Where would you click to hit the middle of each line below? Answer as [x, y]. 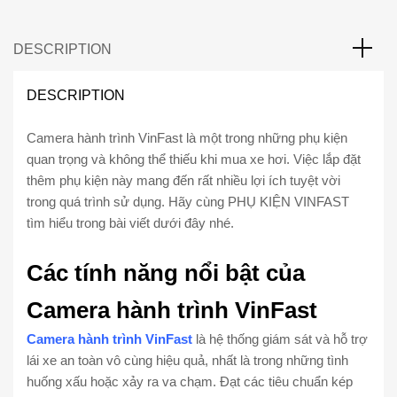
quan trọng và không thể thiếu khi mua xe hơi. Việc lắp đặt [194, 160]
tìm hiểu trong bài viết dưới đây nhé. [130, 223]
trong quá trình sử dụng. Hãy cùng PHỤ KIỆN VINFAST [188, 202]
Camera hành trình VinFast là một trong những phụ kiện [187, 138]
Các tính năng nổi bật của [166, 272]
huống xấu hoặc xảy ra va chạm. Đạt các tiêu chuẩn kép [190, 381]
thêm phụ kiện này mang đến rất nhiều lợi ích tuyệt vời [183, 181]
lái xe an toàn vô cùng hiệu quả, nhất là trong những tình [187, 360]
